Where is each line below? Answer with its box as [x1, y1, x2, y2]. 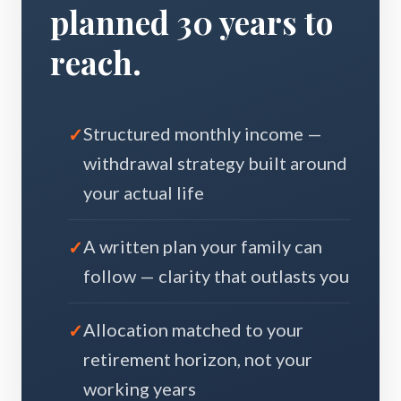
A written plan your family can [83, 235, 322, 257]
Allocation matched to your [83, 319, 303, 340]
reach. [50, 41, 141, 83]
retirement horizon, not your [83, 348, 312, 370]
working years [83, 378, 196, 399]
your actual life [83, 182, 204, 203]
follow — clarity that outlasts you [83, 265, 349, 286]
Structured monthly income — [83, 123, 322, 144]
